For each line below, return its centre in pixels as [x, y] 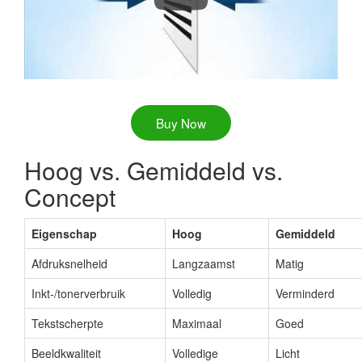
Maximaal [197, 323]
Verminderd [305, 293]
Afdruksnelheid [69, 263]
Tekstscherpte [67, 323]
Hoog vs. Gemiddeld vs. [154, 170]
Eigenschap [64, 233]
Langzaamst [204, 263]
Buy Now [181, 122]
